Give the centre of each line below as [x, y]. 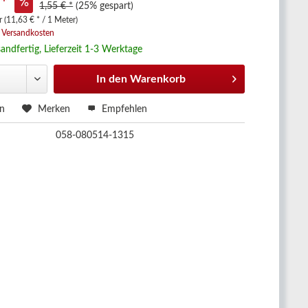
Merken [54, 109]
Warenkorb [158, 79]
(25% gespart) [105, 6]
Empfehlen [123, 109]
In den [112, 79]
